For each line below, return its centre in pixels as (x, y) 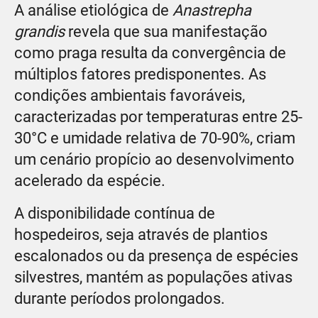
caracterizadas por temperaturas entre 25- (158, 117)
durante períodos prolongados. (120, 299)
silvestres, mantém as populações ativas (153, 278)
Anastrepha (212, 11)
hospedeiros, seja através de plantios (141, 235)
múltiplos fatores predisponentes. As (140, 75)
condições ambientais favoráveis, (130, 96)
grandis (39, 32)
